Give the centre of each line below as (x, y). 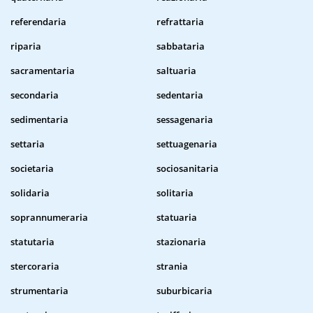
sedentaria (180, 95)
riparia (26, 46)
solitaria (175, 193)
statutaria (32, 242)
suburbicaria (184, 291)
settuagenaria (187, 144)
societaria (32, 169)
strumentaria (39, 291)
